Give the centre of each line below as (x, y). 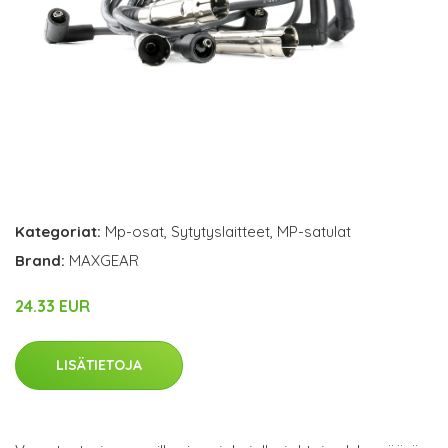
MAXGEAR (104, 260)
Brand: (42, 260)
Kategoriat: (58, 231)
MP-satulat (314, 231)
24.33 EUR (52, 305)
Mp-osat (134, 231)
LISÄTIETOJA (99, 364)
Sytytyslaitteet (220, 231)
